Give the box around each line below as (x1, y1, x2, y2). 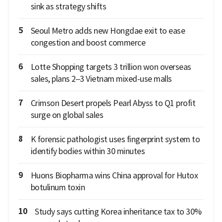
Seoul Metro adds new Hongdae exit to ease (30, 26, 185, 36)
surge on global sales (30, 110, 103, 120)
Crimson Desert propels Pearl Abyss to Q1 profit (30, 98, 195, 109)
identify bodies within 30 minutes (30, 146, 145, 157)
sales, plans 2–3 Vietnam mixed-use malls (30, 74, 172, 84)
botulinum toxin (30, 182, 85, 193)
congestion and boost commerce (30, 38, 145, 48)
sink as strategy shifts (30, 1, 106, 12)
